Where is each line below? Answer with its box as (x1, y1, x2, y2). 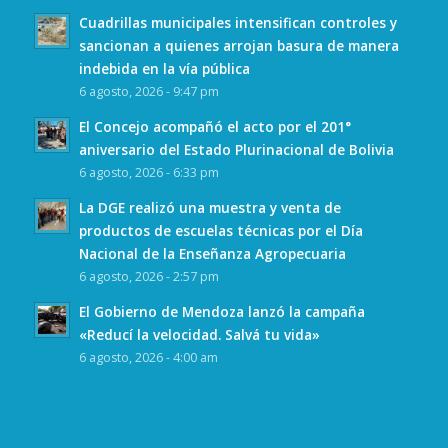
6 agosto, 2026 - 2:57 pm (78, 268, 219, 286)
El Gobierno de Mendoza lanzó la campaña (78, 302, 365, 322)
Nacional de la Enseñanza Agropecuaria (78, 244, 346, 264)
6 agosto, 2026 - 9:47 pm (78, 83, 219, 101)
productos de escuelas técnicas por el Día (78, 221, 363, 241)
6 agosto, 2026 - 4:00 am (78, 349, 218, 367)
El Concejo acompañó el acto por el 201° (78, 117, 351, 137)
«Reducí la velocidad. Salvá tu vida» (78, 325, 320, 345)
